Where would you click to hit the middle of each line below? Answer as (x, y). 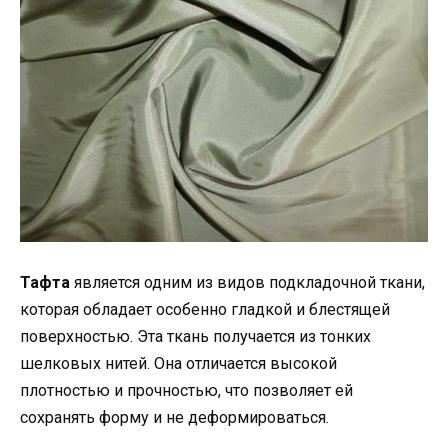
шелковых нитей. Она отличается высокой (178, 363)
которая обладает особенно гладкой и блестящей (205, 309)
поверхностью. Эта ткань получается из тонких (195, 336)
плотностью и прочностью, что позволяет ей (186, 390)
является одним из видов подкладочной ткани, (247, 282)
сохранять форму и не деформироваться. (174, 417)
